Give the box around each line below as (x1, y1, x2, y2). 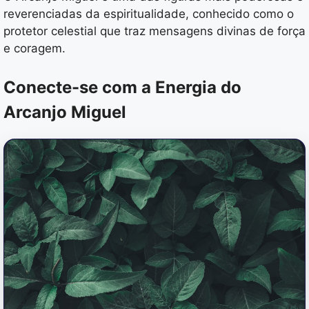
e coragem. (3, 41, 66, 55)
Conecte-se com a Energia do (3, 77, 241, 97)
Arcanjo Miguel (3, 101, 126, 122)
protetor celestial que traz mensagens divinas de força (3, 24, 306, 38)
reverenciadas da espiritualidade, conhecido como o (3, 7, 294, 21)
